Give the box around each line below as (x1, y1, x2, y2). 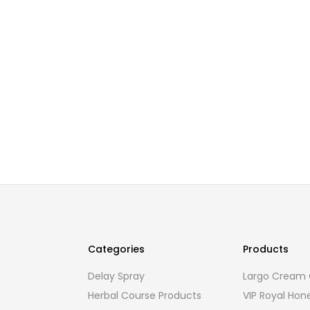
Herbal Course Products (87, 289, 201, 302)
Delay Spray (87, 269, 145, 283)
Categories (87, 242, 145, 256)
